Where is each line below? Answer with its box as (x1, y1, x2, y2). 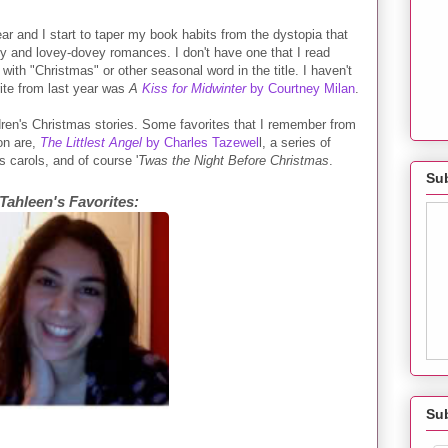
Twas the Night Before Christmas (138, 152, 329, 168)
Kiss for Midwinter (138, 80, 246, 96)
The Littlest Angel (40, 134, 146, 150)
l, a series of (259, 134, 331, 150)
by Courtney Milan (246, 80, 355, 96)
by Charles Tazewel (146, 134, 259, 150)
